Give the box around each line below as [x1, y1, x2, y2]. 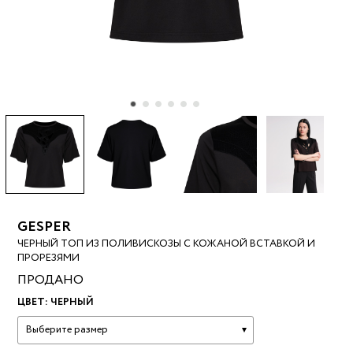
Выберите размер [26, 322, 109, 338]
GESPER [17, 217, 72, 238]
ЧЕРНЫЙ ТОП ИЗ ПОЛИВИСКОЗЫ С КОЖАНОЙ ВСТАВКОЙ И [17, 236, 316, 252]
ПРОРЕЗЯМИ [17, 251, 80, 266]
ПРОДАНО [17, 271, 84, 290]
